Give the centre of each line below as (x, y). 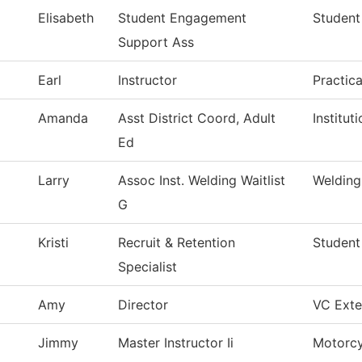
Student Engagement (182, 18)
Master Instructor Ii (176, 343)
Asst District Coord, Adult (197, 118)
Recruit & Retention (177, 243)
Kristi (53, 243)
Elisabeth (66, 18)
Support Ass (156, 42)
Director (143, 305)
